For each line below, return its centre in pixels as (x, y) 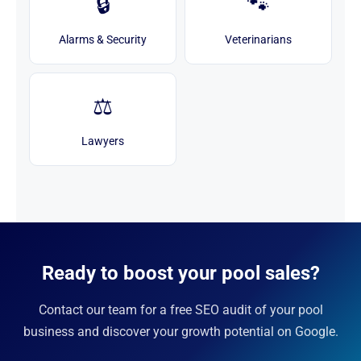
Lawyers (103, 141)
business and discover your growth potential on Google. (180, 332)
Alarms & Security (103, 39)
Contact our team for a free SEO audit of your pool (180, 310)
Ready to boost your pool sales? (180, 273)
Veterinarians (258, 39)
